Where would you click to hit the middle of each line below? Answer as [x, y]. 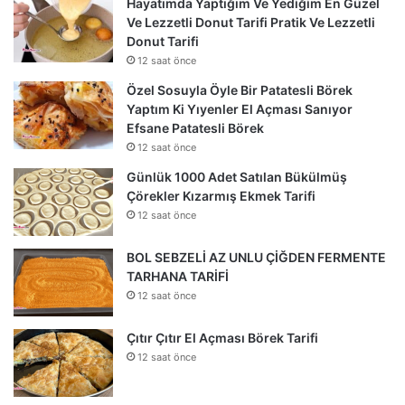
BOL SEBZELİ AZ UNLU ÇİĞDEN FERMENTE [256, 258]
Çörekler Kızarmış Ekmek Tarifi [221, 196]
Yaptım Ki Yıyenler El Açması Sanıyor [240, 109]
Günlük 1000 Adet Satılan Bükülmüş [237, 177]
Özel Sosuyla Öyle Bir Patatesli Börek [240, 90]
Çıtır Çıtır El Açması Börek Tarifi [222, 338]
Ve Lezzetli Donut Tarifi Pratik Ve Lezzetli [251, 23]
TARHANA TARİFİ [178, 277]
